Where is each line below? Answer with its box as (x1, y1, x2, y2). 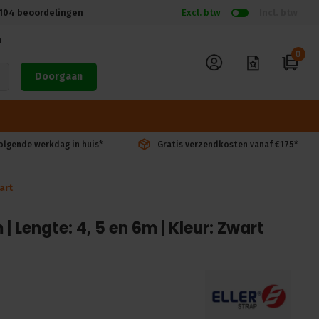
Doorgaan (34, 70, 83, 83)
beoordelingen (15, 6, 83, 18)
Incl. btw (259, 6, 298, 18)
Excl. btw (182, 6, 221, 18)
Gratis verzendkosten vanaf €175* (157, 139, 298, 150)
